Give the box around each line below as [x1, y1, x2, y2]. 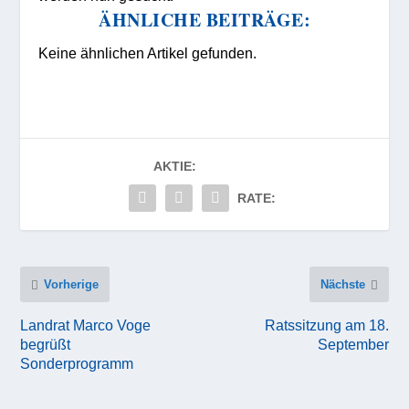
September [317, 335, 389, 352]
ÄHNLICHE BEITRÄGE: [99, 5, 310, 33]
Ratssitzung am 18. [264, 316, 389, 333]
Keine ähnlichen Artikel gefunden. [38, 44, 257, 61]
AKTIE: [152, 158, 196, 173]
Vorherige [44, 277, 100, 291]
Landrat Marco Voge [20, 316, 152, 333]
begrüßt [20, 335, 71, 352]
